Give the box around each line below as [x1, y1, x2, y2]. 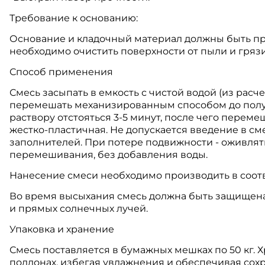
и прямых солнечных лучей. [9, 203, 148, 215]
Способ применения [9, 66, 113, 78]
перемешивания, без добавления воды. [9, 149, 208, 161]
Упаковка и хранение [9, 224, 114, 235]
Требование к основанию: [9, 12, 138, 24]
